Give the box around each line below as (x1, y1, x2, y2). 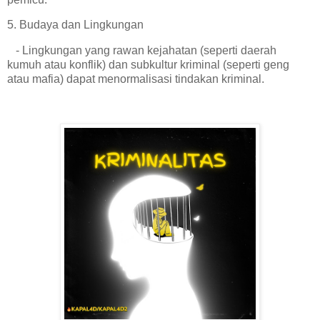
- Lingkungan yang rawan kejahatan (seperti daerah (7, 44, 276, 57)
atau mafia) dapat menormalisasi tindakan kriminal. (7, 73, 270, 86)
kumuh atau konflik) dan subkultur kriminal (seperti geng (7, 59, 289, 71)
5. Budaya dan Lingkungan (7, 19, 144, 31)
